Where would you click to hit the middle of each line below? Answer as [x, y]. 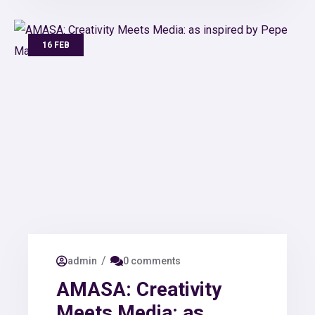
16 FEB [56, 45]
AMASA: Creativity [139, 289]
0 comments [152, 261]
